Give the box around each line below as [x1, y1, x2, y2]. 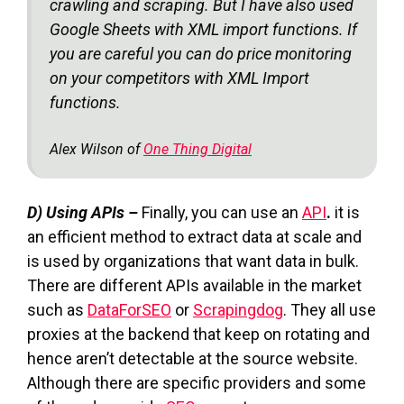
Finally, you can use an [142, 202, 302, 222]
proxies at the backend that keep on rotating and [27, 324, 370, 344]
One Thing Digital [143, 140, 252, 158]
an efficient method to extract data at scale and [27, 226, 362, 246]
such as [27, 299, 87, 319]
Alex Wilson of [50, 140, 143, 158]
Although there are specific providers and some [27, 372, 366, 392]
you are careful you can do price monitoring [50, 43, 352, 63]
